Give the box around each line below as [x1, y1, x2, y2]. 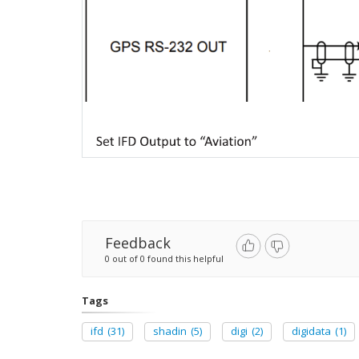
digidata [292, 324, 331, 339]
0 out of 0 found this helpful [105, 252, 224, 265]
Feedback [105, 233, 171, 253]
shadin [153, 324, 187, 339]
